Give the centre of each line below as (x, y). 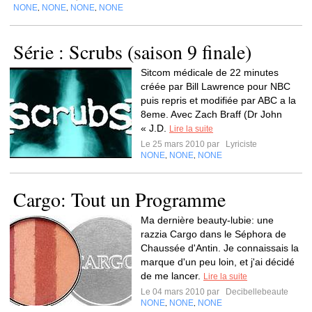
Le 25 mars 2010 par (182, 144)
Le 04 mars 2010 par (182, 292)
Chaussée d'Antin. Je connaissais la (220, 248)
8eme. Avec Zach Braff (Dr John (211, 114)
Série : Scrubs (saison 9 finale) (132, 52)
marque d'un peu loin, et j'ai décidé (218, 262)
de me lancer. (172, 276)
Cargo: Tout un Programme (119, 199)
